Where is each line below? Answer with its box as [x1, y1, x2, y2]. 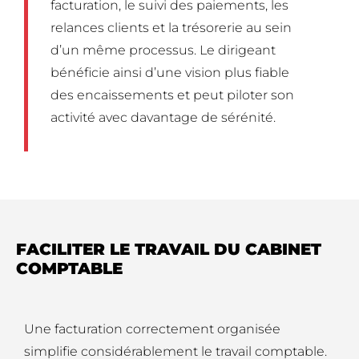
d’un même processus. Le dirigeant [50, 42, 276, 58]
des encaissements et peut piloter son [50, 87, 294, 103]
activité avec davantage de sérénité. [50, 110, 276, 126]
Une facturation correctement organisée [24, 321, 280, 337]
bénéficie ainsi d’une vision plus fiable [50, 65, 289, 81]
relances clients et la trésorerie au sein [50, 20, 292, 36]
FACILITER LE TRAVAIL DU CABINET [16, 240, 321, 260]
